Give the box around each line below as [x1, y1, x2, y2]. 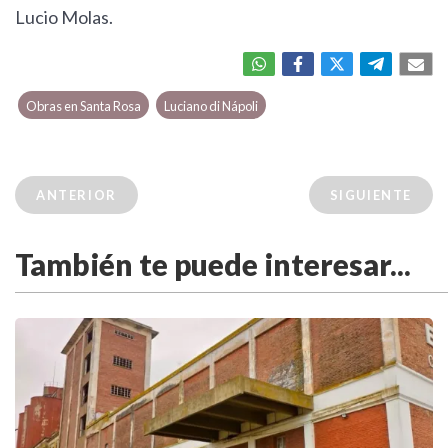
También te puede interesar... [15, 246, 411, 283]
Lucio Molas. [15, 6, 116, 29]
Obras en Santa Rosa [26, 98, 142, 115]
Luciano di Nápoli [163, 98, 258, 115]
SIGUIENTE [329, 187, 412, 204]
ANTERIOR [36, 187, 117, 204]
